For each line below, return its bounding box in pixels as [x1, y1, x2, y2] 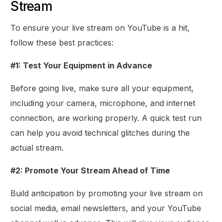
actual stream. [10, 142, 64, 153]
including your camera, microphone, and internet [10, 98, 196, 108]
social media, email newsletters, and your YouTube [10, 203, 202, 213]
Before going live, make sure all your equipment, [10, 83, 194, 93]
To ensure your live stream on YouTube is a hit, [10, 22, 190, 33]
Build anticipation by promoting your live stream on [10, 188, 203, 198]
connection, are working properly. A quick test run [10, 112, 202, 123]
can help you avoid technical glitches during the [10, 127, 190, 138]
